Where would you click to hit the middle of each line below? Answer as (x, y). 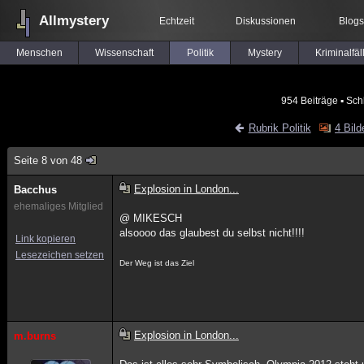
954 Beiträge (310, 100)
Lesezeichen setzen (60, 255)
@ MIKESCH (151, 218)
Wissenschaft (124, 53)
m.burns (35, 336)
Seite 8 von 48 (48, 160)
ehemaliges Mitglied (58, 206)
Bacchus (35, 190)
